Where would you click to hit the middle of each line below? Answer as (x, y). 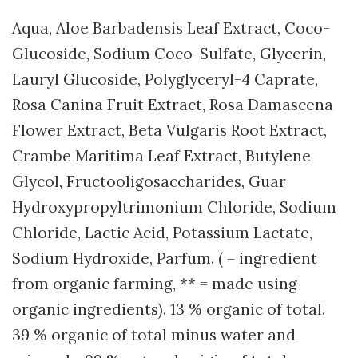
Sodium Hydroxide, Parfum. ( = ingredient (165, 258)
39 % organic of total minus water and (154, 334)
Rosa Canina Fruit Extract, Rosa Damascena (173, 104)
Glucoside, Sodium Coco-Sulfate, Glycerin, (169, 53)
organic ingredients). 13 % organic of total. (169, 309)
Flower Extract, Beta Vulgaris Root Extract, (169, 130)
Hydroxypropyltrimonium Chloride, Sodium (174, 207)
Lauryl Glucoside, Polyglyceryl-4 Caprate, (165, 79)
